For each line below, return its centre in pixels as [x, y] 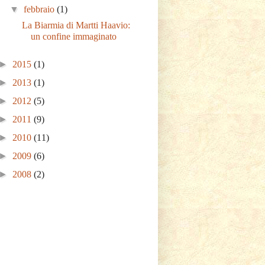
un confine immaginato [73, 36]
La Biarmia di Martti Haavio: [76, 25]
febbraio [41, 9]
